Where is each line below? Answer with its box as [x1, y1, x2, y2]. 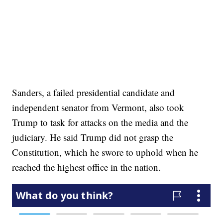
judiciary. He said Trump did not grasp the [12, 131, 174, 144]
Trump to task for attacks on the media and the [12, 116, 189, 129]
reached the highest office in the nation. [12, 161, 161, 174]
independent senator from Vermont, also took [12, 101, 185, 114]
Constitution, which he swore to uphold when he [12, 146, 199, 159]
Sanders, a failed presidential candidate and [12, 86, 175, 99]
